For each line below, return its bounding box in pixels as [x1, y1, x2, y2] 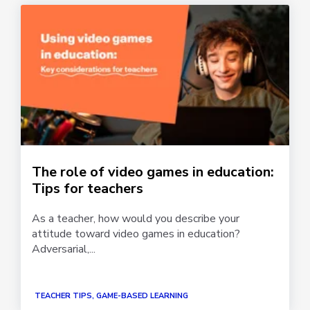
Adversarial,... [32, 241, 95, 257]
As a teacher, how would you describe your [32, 210, 239, 226]
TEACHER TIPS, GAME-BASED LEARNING [35, 291, 188, 301]
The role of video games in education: [32, 162, 274, 181]
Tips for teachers [32, 179, 143, 198]
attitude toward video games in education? [32, 226, 240, 241]
